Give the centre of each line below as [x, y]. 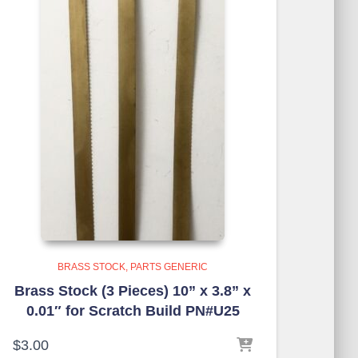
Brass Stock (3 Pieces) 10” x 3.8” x [133, 291]
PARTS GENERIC [169, 267]
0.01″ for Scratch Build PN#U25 [133, 311]
